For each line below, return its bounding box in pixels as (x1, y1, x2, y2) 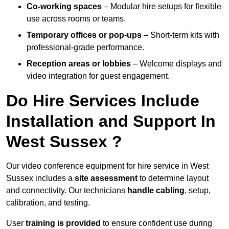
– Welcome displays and (131, 59, 222, 68)
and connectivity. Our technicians (6, 186, 127, 195)
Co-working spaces (27, 2, 102, 11)
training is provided (26, 219, 101, 228)
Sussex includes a (6, 174, 75, 183)
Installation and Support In (6, 112, 216, 131)
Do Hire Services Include (6, 91, 199, 110)
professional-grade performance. (27, 43, 144, 52)
